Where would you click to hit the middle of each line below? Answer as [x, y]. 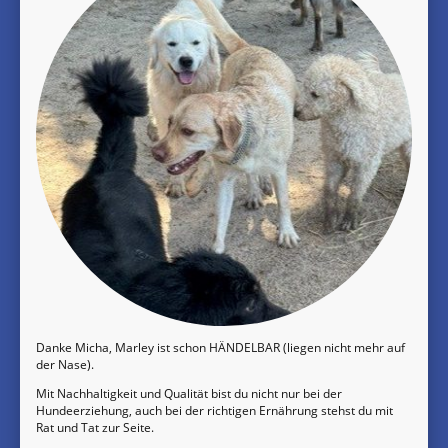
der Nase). [65, 364]
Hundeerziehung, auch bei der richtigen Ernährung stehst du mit [214, 410]
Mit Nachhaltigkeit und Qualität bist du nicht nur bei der [189, 393]
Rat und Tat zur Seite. [95, 427]
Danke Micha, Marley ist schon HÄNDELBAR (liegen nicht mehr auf [220, 347]
